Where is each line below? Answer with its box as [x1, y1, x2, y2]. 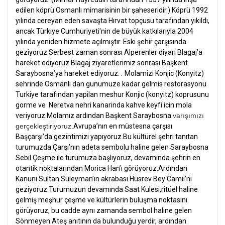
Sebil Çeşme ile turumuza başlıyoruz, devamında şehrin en [16, 153, 200, 162]
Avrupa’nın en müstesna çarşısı [73, 122, 172, 130]
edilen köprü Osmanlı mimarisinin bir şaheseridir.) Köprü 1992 [16, 6, 208, 14]
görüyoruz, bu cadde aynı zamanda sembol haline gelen [16, 206, 192, 214]
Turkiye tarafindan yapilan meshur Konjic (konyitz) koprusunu [16, 90, 209, 98]
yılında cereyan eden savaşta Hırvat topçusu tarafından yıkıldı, [16, 16, 209, 25]
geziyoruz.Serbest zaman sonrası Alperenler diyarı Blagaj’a [16, 48, 202, 56]
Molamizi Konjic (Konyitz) [125, 69, 204, 77]
